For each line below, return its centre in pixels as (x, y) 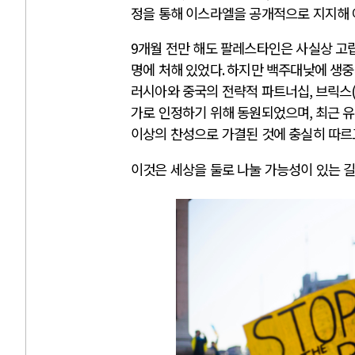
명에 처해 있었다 (176, 70)
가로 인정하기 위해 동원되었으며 (220, 113)
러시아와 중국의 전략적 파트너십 (220, 91)
